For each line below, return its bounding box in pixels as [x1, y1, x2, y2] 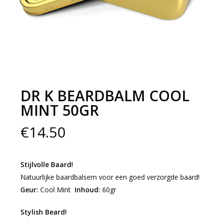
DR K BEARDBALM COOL [20, 86, 189, 106]
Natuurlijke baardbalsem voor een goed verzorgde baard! [20, 172, 200, 182]
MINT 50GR [20, 100, 99, 121]
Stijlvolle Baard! [20, 160, 73, 170]
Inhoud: [72, 185, 102, 195]
